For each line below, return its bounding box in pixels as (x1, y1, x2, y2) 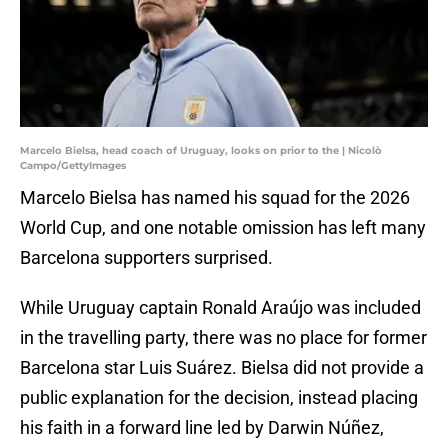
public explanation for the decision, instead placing (20, 387, 418, 409)
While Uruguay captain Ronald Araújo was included (20, 297, 421, 319)
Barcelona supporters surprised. (20, 247, 273, 269)
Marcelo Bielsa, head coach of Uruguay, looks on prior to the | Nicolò (20, 144, 382, 158)
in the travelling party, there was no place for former (20, 327, 427, 349)
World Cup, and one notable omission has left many (20, 217, 426, 239)
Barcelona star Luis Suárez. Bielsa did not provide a (20, 357, 424, 379)
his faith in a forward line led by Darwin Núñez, (20, 417, 384, 439)
